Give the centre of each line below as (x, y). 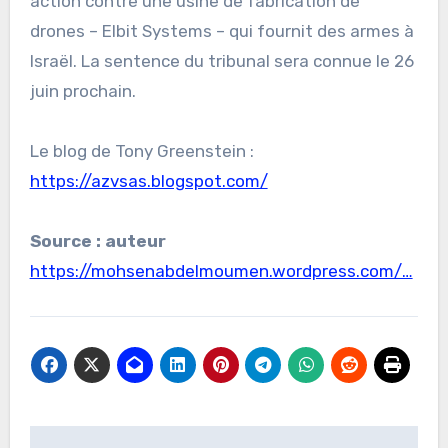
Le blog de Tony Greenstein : (141, 150)
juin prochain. (82, 90)
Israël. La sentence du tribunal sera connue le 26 (221, 60)
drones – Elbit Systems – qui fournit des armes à (221, 30)
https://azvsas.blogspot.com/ (148, 180)
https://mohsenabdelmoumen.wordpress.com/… (221, 270)
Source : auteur (97, 240)
